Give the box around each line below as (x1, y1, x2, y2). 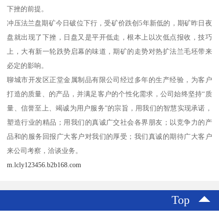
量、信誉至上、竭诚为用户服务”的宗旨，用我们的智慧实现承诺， (7, 104, 212, 112)
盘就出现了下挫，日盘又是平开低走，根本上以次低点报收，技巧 (7, 33, 212, 41)
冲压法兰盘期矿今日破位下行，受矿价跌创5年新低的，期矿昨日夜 (7, 19, 212, 27)
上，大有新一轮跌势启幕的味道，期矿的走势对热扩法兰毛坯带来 (7, 47, 212, 55)
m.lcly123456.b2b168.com (7, 160, 82, 169)
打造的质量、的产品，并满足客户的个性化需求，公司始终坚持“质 (7, 89, 212, 98)
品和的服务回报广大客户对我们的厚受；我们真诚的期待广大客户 (7, 132, 212, 140)
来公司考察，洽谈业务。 (7, 146, 83, 154)
